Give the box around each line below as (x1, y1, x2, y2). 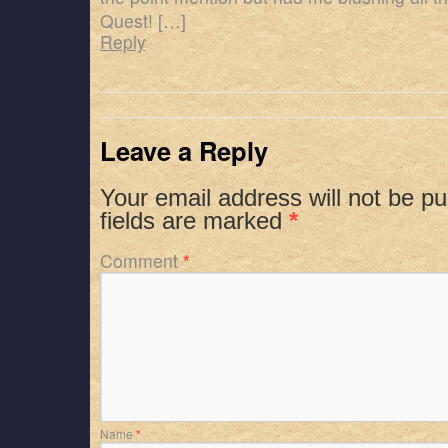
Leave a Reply (100, 132, 268, 169)
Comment (100, 248, 183, 273)
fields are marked (100, 208, 289, 234)
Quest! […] (100, 8, 186, 33)
